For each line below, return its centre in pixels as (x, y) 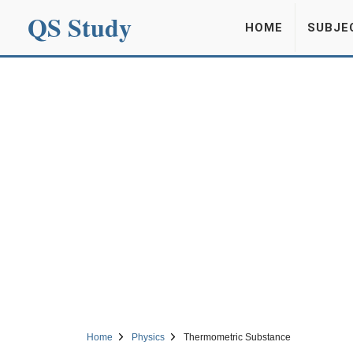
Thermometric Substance (237, 337)
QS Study (80, 27)
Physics (148, 337)
